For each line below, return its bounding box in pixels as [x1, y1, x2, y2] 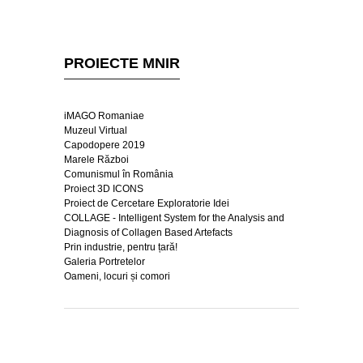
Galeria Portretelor [64, 255, 145, 267]
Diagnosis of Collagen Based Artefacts [64, 226, 233, 238]
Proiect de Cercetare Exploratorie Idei [64, 197, 229, 209]
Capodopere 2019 [64, 139, 145, 151]
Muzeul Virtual [64, 124, 127, 136]
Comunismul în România [64, 168, 173, 180]
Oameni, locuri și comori [64, 270, 170, 282]
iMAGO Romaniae [64, 109, 144, 122]
